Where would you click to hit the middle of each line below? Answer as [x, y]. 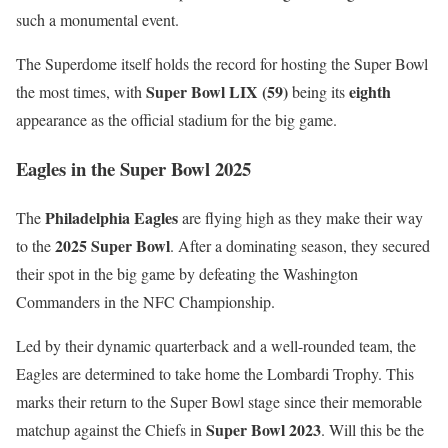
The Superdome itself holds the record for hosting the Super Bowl [222, 64]
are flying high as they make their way [300, 217]
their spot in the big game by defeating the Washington [187, 273]
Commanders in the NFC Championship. [145, 301]
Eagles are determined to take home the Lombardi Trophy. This [215, 373]
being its [318, 92]
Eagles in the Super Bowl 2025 [133, 168]
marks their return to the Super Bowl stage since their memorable [219, 401]
